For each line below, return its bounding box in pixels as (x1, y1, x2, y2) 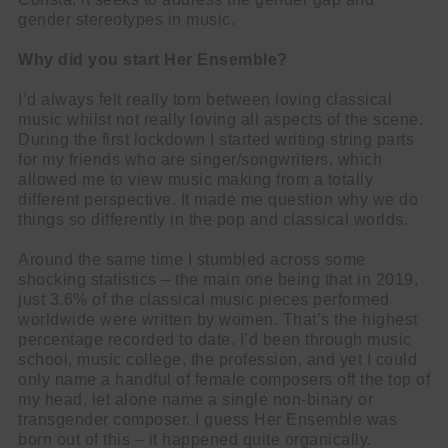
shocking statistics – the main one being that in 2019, (18, 271, 418, 288)
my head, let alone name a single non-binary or (18, 391, 373, 408)
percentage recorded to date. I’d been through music (18, 331, 412, 348)
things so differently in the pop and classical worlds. (18, 211, 408, 228)
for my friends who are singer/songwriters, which (18, 151, 382, 168)
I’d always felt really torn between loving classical (18, 91, 392, 108)
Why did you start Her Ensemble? (18, 51, 288, 68)
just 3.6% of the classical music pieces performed (18, 291, 390, 308)
